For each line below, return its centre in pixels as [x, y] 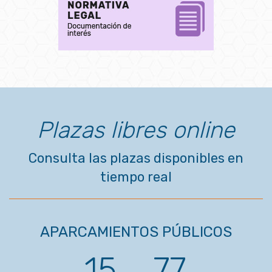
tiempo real [136, 177]
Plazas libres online [136, 130]
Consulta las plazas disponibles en [136, 158]
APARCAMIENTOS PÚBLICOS [136, 232]
